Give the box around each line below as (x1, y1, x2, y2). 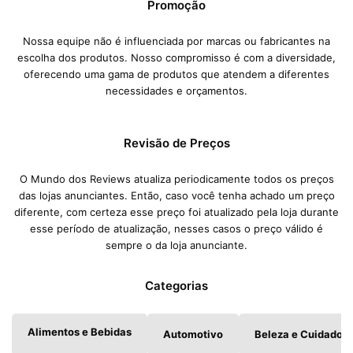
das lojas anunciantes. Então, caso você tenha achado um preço (18, 189, 335, 203)
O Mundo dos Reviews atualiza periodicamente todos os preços (19, 173, 334, 186)
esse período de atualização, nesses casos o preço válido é (30, 222, 323, 236)
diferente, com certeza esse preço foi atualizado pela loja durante (14, 206, 339, 219)
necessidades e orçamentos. (106, 84, 247, 98)
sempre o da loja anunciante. (106, 239, 247, 252)
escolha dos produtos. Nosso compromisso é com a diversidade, (17, 51, 336, 65)
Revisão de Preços (123, 136, 230, 151)
